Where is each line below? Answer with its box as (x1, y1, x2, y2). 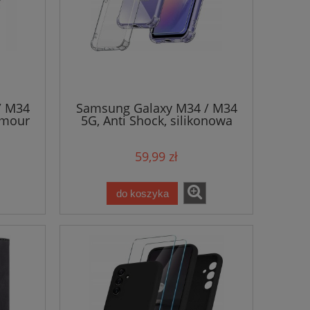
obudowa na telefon (98, 124, 215, 141)
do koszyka (116, 187, 169, 199)
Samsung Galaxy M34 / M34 (75, 99, 237, 116)
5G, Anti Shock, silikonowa (80, 111, 232, 129)
